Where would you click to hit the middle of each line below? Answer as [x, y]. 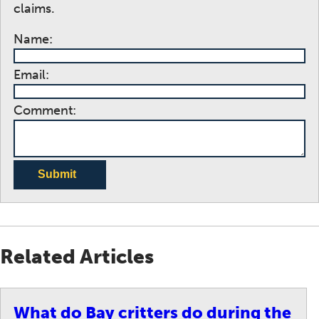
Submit [57, 174]
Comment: [45, 110]
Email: [31, 74]
